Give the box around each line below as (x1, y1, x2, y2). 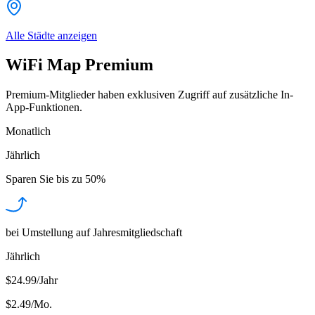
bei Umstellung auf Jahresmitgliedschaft (6, 226, 182, 239)
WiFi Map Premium (6, 56, 153, 75)
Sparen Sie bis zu (6, 173, 82, 186)
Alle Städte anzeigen (6, 29, 97, 41)
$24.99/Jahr (6, 274, 58, 287)
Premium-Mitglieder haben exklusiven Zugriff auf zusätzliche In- (6, 89, 293, 101)
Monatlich (6, 125, 51, 138)
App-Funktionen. (6, 101, 82, 114)
